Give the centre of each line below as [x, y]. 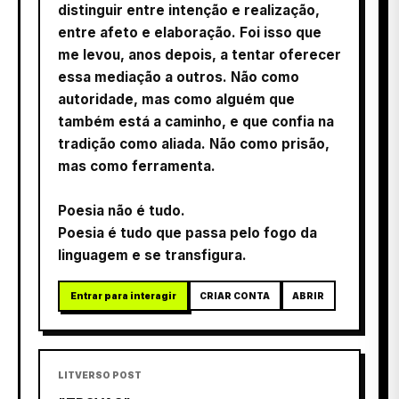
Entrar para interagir [123, 295]
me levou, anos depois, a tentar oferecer [199, 54]
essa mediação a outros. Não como [179, 77]
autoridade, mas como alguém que [176, 99]
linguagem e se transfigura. [152, 255]
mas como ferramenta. [137, 166]
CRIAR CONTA [235, 295]
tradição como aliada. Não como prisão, [194, 143]
